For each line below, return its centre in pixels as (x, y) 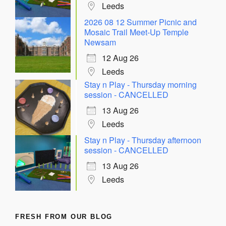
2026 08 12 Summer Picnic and (140, 22)
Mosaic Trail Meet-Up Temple (136, 32)
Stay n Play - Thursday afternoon (143, 140)
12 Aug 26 (120, 58)
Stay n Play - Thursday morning (140, 84)
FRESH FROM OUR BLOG (64, 216)
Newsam (100, 42)
